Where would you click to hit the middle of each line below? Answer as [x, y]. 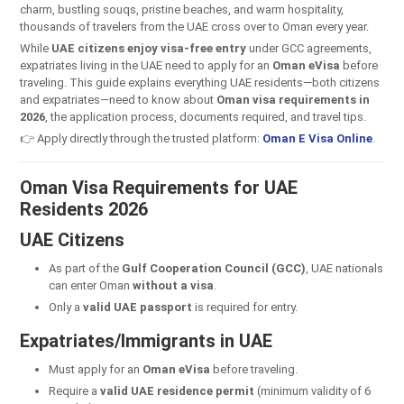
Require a [74, 390]
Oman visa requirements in [293, 99]
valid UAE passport [138, 307]
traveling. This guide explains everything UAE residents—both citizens [200, 82]
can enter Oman [91, 285]
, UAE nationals [344, 268]
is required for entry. [245, 307]
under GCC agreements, [309, 48]
